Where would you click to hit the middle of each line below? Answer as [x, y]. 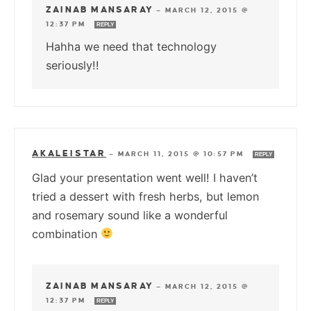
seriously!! [73, 65]
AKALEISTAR [69, 153]
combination [66, 234]
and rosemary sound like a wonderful [130, 215]
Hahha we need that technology [131, 46]
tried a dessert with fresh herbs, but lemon [145, 196]
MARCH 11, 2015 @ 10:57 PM [182, 153]
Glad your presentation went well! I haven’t [145, 177]
